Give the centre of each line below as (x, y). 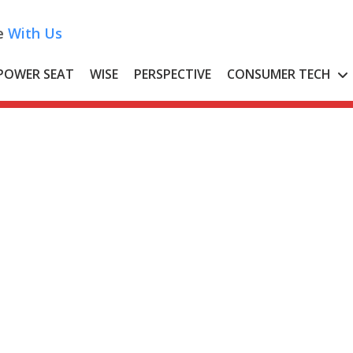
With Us (33, 33)
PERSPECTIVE (173, 74)
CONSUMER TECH (279, 74)
